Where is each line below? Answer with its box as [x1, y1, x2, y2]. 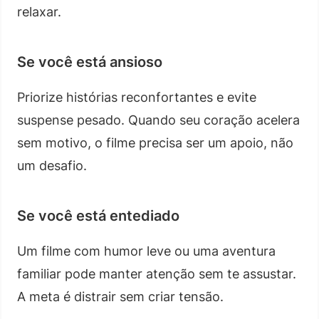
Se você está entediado [17, 206, 179, 224]
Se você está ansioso [17, 53, 162, 70]
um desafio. [17, 157, 87, 173]
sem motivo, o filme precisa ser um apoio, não [17, 135, 293, 150]
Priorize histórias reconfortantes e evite [17, 89, 256, 105]
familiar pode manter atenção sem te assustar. [17, 266, 296, 281]
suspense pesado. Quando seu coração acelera [17, 112, 300, 127]
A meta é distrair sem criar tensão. [17, 288, 224, 304]
